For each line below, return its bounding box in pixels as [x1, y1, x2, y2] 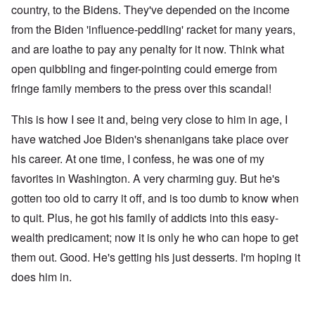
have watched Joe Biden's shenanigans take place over [11, 131, 288, 148]
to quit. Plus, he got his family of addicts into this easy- [11, 210, 278, 226]
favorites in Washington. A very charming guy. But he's [11, 170, 280, 187]
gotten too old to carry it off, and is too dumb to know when [11, 190, 299, 207]
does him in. [11, 269, 75, 285]
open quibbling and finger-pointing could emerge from [11, 60, 277, 77]
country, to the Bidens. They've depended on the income [11, 1, 290, 18]
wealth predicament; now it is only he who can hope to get [11, 229, 298, 246]
